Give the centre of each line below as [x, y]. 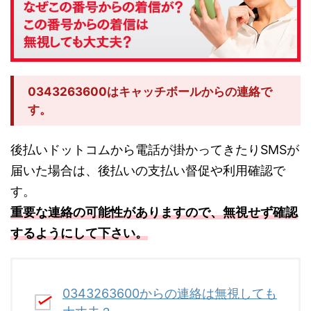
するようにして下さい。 [79, 233]
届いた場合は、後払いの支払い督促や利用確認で [148, 171]
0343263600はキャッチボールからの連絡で [150, 92]
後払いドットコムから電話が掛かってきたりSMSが [155, 150]
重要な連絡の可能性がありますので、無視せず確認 [154, 212]
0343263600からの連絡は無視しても [170, 293]
